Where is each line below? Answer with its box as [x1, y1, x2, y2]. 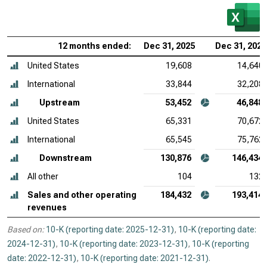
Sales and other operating [27, 190, 136, 200]
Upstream [39, 98, 80, 107]
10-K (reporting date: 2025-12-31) [46, 225, 174, 234]
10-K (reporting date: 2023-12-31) [60, 239, 188, 249]
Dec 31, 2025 [144, 41, 195, 51]
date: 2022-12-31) [7, 253, 76, 263]
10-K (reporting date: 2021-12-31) [80, 253, 209, 263]
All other [27, 172, 58, 181]
